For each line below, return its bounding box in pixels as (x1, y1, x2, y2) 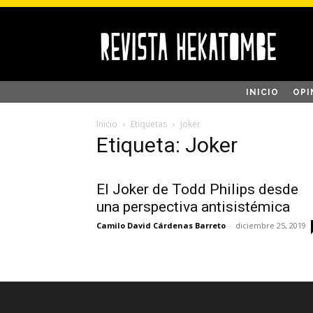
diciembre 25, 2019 (235, 219, 306, 231)
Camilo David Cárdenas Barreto (96, 219, 226, 231)
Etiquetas (131, 117, 167, 130)
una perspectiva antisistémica (96, 198, 290, 215)
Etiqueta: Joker (96, 132, 238, 157)
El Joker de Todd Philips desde (96, 180, 298, 198)
